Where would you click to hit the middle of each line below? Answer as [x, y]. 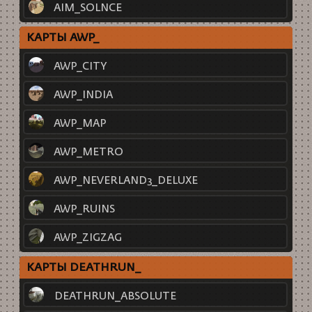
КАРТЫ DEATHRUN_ [83, 268]
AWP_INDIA [83, 95]
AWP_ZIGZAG [87, 237]
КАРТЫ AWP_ [62, 38]
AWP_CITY [80, 66]
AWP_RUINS [84, 209]
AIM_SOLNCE [87, 8]
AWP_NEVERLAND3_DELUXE [125, 180]
